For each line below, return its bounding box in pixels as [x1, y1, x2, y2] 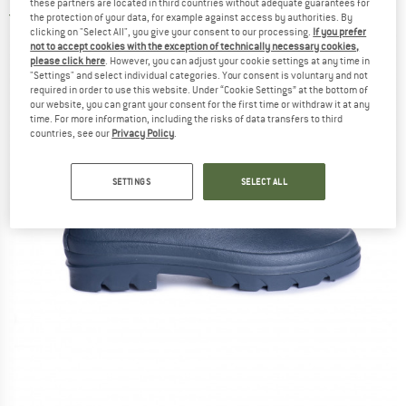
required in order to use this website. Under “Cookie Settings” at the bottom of [30, 82, 369, 96]
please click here [30, 53, 106, 67]
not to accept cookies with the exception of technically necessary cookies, [30, 39, 360, 53]
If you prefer [313, 24, 367, 38]
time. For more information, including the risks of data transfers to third [30, 111, 343, 125]
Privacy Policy [111, 126, 175, 140]
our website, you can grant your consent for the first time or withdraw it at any [30, 97, 371, 111]
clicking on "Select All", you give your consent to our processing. [30, 24, 314, 38]
